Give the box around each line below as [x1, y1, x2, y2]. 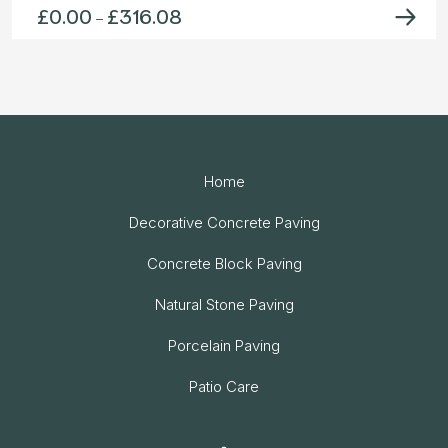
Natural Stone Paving [154, 295, 294, 315]
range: [181, 30, 223, 48]
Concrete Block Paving [146, 254, 302, 274]
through [181, 82, 232, 100]
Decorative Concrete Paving [128, 213, 320, 233]
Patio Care [189, 377, 259, 397]
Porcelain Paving [168, 336, 280, 356]
